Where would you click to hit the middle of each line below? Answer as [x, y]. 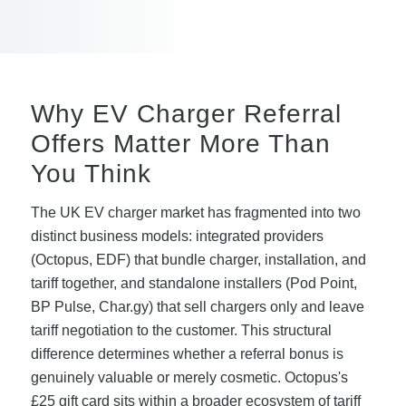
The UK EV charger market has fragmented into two [195, 212]
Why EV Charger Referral [186, 114]
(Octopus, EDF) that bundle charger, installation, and [198, 259]
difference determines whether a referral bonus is [187, 353]
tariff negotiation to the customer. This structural [181, 330]
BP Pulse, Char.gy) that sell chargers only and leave [197, 306]
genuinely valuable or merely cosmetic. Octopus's [189, 377]
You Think [91, 174]
